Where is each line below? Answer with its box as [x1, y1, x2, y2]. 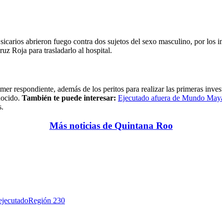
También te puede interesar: [22, 93, 118, 102]
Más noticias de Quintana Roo [49, 120, 173, 131]
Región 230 [28, 196, 65, 205]
